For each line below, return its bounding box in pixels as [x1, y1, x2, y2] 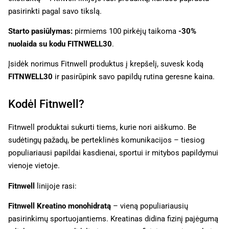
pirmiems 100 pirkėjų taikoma [73, 27, 178, 36]
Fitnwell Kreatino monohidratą [8, 201, 111, 211]
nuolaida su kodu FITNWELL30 [8, 39, 112, 49]
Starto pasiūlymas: [8, 27, 73, 36]
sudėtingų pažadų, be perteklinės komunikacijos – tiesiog [8, 135, 204, 145]
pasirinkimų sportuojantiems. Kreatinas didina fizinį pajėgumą [8, 214, 218, 224]
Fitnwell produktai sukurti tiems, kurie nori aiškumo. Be [8, 123, 196, 132]
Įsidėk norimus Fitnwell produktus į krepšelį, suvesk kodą [8, 59, 203, 69]
